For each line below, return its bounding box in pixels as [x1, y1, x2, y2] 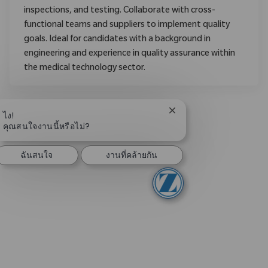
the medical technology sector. [24, 63, 145, 74]
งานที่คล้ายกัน [106, 148, 158, 161]
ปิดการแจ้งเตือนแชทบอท [171, 108, 263, 121]
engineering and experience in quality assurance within [24, 49, 235, 59]
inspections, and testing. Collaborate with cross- [24, 6, 215, 16]
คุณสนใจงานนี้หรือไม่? [2, 120, 90, 132]
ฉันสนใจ [20, 148, 53, 161]
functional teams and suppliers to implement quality [24, 20, 230, 31]
